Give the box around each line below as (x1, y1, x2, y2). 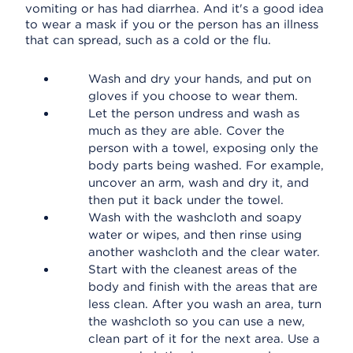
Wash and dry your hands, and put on (88, 72, 311, 86)
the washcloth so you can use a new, (88, 314, 305, 329)
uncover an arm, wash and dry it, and (88, 176, 309, 190)
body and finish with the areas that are (88, 280, 318, 294)
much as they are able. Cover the (88, 124, 284, 138)
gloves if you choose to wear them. (88, 89, 298, 103)
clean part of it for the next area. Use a (88, 332, 320, 346)
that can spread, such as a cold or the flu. (25, 33, 271, 47)
